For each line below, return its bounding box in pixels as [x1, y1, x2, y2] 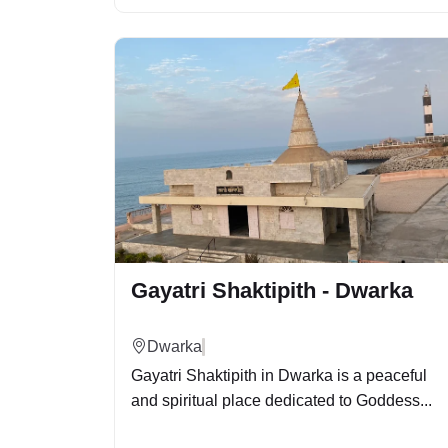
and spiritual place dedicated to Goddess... [131, 392, 432, 409]
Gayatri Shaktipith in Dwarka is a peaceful [131, 367, 427, 384]
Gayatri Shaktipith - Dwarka [131, 278, 413, 303]
